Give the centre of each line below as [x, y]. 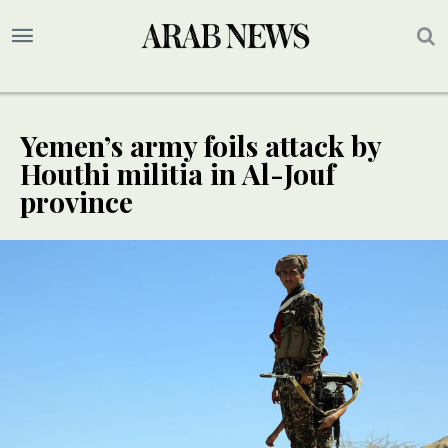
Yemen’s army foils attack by [200, 146]
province [76, 202]
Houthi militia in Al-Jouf [177, 174]
